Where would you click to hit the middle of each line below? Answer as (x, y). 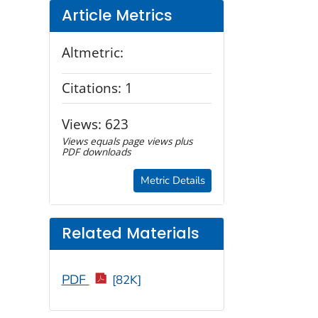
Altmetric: (92, 52)
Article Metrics (117, 16)
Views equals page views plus (127, 141)
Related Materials (130, 234)
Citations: (93, 88)
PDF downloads (96, 152)
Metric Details (172, 181)
